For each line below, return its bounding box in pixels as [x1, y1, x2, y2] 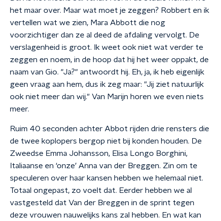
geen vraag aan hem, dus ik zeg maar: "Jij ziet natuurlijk [10, 80, 204, 88]
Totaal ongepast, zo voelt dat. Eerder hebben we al [10, 186, 192, 194]
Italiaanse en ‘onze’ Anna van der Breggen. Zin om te [10, 162, 197, 170]
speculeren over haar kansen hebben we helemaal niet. [10, 174, 203, 182]
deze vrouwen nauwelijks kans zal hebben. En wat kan [10, 211, 201, 219]
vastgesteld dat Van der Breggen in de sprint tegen [10, 199, 194, 207]
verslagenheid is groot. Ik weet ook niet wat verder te [10, 43, 203, 51]
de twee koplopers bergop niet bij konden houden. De [10, 137, 202, 145]
